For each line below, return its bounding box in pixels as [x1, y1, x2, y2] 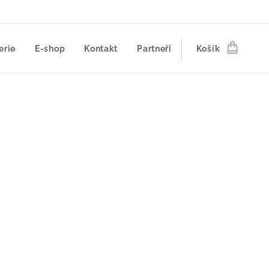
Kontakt [84, 44, 118, 53]
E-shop [35, 44, 65, 53]
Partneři [137, 44, 172, 53]
